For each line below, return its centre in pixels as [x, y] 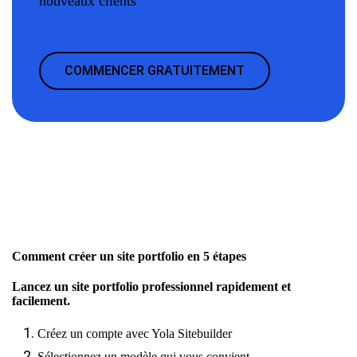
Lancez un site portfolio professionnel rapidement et [151, 286]
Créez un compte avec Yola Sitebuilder [135, 333]
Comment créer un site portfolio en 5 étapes [129, 256]
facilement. [41, 300]
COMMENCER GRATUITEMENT [155, 70]
